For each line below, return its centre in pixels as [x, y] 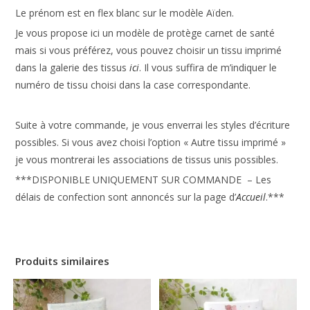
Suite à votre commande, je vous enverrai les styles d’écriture [153, 125]
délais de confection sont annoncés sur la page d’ [126, 197]
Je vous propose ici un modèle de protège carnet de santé [145, 33]
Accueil [251, 197]
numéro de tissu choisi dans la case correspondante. [133, 84]
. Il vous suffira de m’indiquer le [208, 67]
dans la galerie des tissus [71, 67]
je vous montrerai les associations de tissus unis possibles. [147, 159]
